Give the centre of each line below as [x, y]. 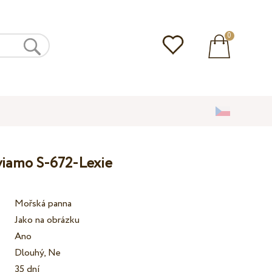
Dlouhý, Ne [38, 253]
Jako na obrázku [47, 220]
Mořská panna [43, 204]
